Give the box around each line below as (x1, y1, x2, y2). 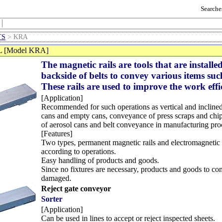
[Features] (41, 129, 72, 138)
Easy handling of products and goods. (41, 156, 159, 165)
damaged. (41, 174, 71, 182)
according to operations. (41, 147, 116, 156)
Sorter (41, 195, 62, 203)
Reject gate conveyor (41, 184, 111, 193)
